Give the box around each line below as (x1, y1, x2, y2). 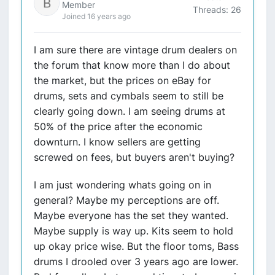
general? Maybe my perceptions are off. (34, 194, 219, 206)
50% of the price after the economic (34, 120, 203, 133)
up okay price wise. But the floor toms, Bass (34, 240, 239, 252)
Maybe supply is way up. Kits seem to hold (34, 225, 233, 237)
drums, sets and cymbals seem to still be (34, 90, 223, 102)
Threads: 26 (193, 4, 241, 15)
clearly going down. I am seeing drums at (34, 105, 225, 117)
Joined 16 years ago (62, 12, 131, 21)
